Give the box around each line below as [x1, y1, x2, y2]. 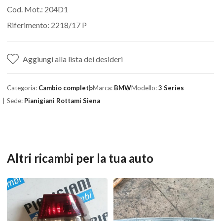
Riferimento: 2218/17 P [7, 20, 87, 30]
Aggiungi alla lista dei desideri [23, 54, 123, 64]
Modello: [131, 84, 158, 92]
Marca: [93, 84, 114, 92]
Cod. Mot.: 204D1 [7, 4, 68, 14]
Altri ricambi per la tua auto [7, 151, 153, 165]
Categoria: [7, 84, 38, 92]
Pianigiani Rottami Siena [24, 97, 100, 105]
